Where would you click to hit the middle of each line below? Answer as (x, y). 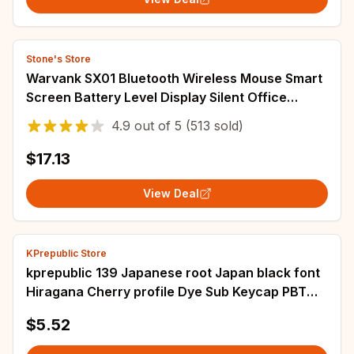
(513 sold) (213, 126)
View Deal (171, 193)
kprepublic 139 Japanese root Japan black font (173, 273)
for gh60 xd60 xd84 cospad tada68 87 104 (161, 311)
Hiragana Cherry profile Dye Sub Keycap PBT (166, 292)
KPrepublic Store (66, 253)
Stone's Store (58, 59)
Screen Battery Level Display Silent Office (156, 97)
